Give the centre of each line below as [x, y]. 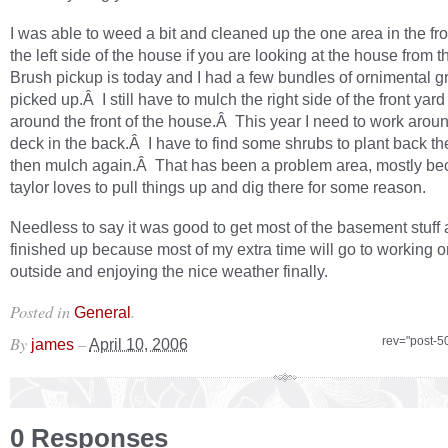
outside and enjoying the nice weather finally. [169, 271]
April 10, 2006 [138, 344]
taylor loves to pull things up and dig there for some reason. [218, 187]
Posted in [42, 311]
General [102, 312]
